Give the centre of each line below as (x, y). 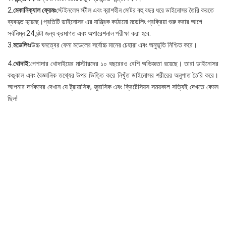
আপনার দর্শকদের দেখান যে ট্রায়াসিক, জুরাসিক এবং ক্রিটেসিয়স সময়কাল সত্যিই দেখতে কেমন (113, 87)
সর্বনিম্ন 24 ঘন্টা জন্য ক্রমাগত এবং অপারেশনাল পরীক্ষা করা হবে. (79, 33)
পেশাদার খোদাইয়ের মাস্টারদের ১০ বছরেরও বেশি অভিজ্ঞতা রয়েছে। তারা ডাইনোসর (124, 63)
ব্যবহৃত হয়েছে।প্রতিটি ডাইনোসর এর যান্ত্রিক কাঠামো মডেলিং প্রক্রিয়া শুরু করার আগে (105, 21)
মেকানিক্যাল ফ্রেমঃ (35, 10)
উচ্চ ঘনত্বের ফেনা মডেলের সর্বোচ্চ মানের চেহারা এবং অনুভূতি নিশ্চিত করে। (114, 45)
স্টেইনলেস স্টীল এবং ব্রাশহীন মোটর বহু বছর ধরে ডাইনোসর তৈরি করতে (135, 10)
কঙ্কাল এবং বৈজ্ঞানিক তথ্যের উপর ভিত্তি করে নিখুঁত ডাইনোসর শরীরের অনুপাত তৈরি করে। (113, 75)
